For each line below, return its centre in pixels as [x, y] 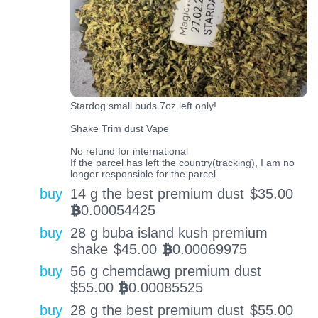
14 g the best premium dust [157, 193]
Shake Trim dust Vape [119, 128]
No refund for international [129, 151]
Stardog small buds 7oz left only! [143, 105]
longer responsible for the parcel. [144, 174]
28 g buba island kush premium [169, 232]
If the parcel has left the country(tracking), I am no [182, 162]
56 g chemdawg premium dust [165, 272]
